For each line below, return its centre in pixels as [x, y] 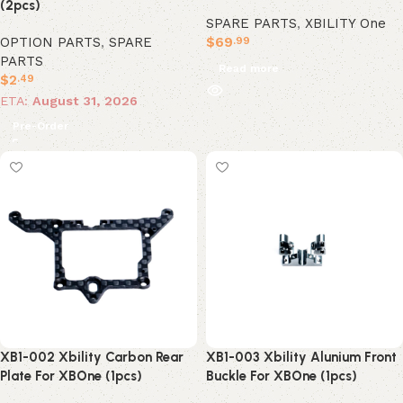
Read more [249, 68]
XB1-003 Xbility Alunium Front [301, 357]
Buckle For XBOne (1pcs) [282, 376]
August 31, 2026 [85, 101]
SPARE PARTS [251, 23]
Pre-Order [40, 126]
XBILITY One [345, 23]
